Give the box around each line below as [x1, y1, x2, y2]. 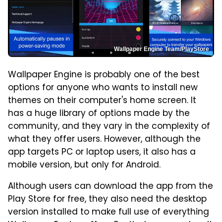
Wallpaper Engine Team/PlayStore [114, 46, 209, 53]
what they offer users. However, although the [8, 133, 201, 147]
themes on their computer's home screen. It [8, 94, 196, 109]
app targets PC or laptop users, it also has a [8, 146, 196, 160]
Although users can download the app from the [8, 180, 213, 194]
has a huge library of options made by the [8, 107, 190, 121]
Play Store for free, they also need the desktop [8, 193, 207, 207]
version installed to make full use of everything [8, 206, 209, 220]
